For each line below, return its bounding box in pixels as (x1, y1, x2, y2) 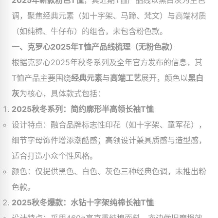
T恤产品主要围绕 (12, 73, 71, 83)
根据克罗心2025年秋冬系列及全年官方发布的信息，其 (12, 57, 202, 67)
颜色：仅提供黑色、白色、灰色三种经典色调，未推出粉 (12, 166, 206, 176)
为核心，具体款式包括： (19, 89, 105, 98)
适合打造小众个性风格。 (12, 151, 97, 161)
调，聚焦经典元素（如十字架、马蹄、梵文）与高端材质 (12, 11, 206, 20)
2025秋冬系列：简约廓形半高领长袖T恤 (12, 104, 154, 114)
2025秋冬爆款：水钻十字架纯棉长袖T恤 (12, 198, 154, 207)
